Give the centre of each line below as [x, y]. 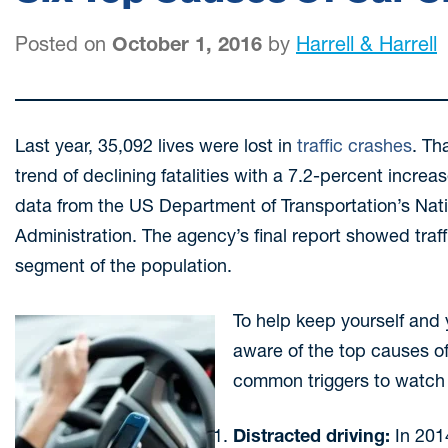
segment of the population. [123, 265]
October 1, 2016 [187, 44]
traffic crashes [354, 145]
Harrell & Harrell [366, 44]
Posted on [63, 44]
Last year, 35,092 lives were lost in [156, 145]
